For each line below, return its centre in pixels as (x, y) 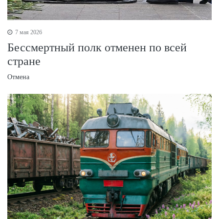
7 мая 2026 (28, 32)
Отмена (18, 77)
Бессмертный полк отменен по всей (97, 47)
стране (24, 61)
